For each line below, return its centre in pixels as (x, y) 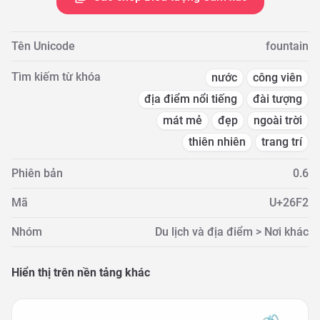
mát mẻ (182, 120)
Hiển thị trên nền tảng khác (81, 272)
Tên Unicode (43, 46)
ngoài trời (278, 120)
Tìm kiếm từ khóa (56, 77)
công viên (277, 77)
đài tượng (277, 99)
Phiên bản (37, 173)
